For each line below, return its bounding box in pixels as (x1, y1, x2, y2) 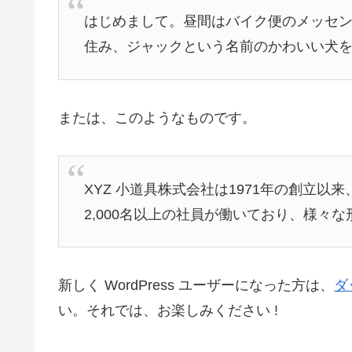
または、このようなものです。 (58, 109, 256, 126)
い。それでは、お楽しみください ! (58, 302, 278, 319)
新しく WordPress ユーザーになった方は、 (58, 277, 334, 294)
